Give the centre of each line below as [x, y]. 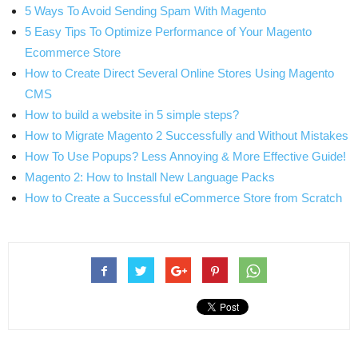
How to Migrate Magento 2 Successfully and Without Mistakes [187, 135]
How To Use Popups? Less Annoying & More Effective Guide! [185, 156]
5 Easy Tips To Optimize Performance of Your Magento [168, 31]
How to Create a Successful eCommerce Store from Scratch [183, 197]
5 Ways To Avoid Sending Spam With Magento [145, 10]
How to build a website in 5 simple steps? [132, 114]
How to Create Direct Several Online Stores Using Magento [179, 73]
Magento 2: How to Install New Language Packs [150, 177]
